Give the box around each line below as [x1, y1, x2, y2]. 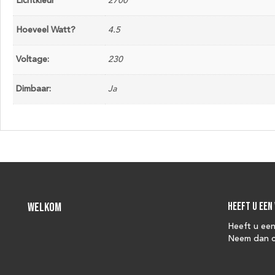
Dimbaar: [16, 84, 51, 93]
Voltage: [16, 55, 49, 64]
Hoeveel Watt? [16, 25, 76, 34]
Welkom [28, 200, 61, 215]
